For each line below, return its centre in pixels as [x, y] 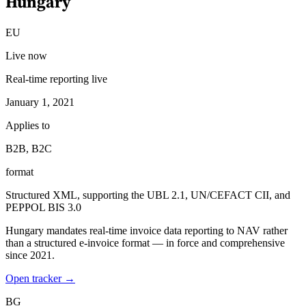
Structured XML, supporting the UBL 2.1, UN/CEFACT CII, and [148, 195]
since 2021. [30, 255]
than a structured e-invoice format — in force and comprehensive [145, 243]
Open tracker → [40, 278]
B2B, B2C [29, 149]
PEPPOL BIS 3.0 [43, 207]
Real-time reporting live [56, 79]
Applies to [28, 125]
